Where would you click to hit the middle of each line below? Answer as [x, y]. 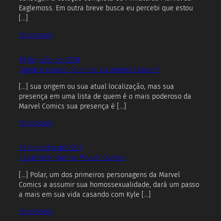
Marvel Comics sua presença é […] [73, 107]
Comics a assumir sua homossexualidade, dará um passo [109, 184]
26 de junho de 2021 [50, 148]
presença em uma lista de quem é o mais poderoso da [105, 97]
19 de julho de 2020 [49, 60]
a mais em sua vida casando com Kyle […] [85, 194]
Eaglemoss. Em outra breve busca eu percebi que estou [106, 8]
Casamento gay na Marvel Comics [72, 158]
